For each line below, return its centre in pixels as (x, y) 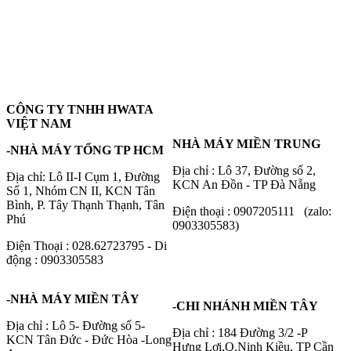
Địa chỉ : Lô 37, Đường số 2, (244, 171)
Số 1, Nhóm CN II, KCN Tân (81, 191)
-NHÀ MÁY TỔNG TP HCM (85, 150)
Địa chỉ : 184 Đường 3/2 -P (240, 333)
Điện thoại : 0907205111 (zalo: (252, 212)
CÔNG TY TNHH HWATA (80, 110)
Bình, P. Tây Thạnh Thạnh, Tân (85, 205)
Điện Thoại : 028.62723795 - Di (87, 246)
